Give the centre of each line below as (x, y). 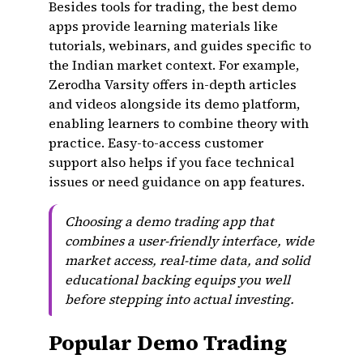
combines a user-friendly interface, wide (190, 241)
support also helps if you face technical (171, 162)
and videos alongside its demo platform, (174, 104)
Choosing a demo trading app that (169, 221)
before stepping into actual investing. (179, 299)
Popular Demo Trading (168, 343)
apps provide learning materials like (163, 26)
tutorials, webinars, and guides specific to (180, 45)
